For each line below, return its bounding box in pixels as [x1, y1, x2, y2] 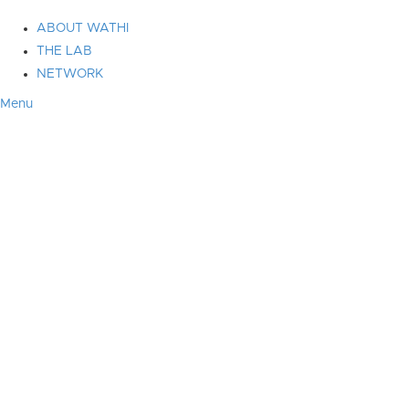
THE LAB [37, 45, 92, 58]
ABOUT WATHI [37, 22, 129, 35]
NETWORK [37, 68, 103, 80]
